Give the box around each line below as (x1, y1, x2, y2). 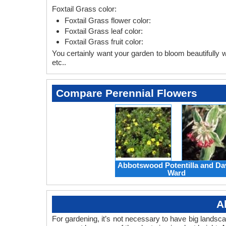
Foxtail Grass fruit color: (65, 37, 143, 46)
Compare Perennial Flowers (56, 87, 197, 99)
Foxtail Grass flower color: (65, 16, 151, 25)
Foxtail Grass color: (52, 5, 117, 13)
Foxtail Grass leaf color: (65, 27, 143, 35)
